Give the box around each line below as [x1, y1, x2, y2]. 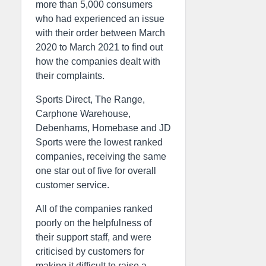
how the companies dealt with [36, 56, 160, 67]
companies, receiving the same [36, 151, 166, 162]
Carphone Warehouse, [36, 109, 131, 119]
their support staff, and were [36, 232, 151, 243]
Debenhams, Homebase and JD [36, 123, 171, 134]
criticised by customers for [36, 246, 144, 257]
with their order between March [36, 28, 165, 39]
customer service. [36, 180, 109, 191]
